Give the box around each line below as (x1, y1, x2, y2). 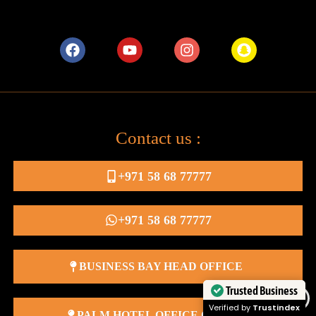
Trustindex (253, 302, 300, 313)
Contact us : (115, 128, 201, 148)
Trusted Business (226, 283, 298, 298)
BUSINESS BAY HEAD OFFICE (78, 260, 243, 273)
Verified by (209, 302, 253, 313)
